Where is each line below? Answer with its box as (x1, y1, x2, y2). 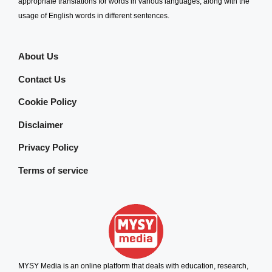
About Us (18, 51, 58, 61)
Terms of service (18, 165, 88, 175)
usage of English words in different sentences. (18, 12, 169, 20)
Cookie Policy (18, 97, 76, 107)
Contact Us (18, 73, 66, 84)
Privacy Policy (18, 142, 78, 152)
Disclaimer (18, 119, 63, 130)
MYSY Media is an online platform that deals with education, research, (18, 261, 248, 270)
